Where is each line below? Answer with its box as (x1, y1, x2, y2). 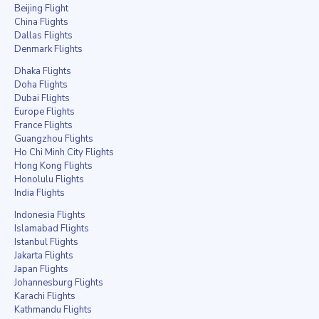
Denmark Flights (14, 42, 83, 56)
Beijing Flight (14, 1, 68, 15)
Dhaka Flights (14, 64, 71, 78)
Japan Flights (14, 262, 68, 276)
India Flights (14, 186, 65, 199)
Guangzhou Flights (14, 132, 93, 145)
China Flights (14, 15, 68, 28)
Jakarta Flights (14, 249, 73, 262)
